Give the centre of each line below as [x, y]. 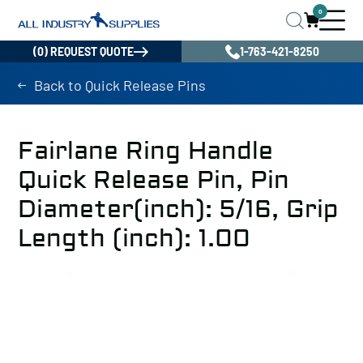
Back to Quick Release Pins [120, 85]
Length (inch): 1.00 [134, 239]
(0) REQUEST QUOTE [83, 51]
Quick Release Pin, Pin [154, 180]
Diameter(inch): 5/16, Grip [178, 209]
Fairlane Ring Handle [145, 151]
